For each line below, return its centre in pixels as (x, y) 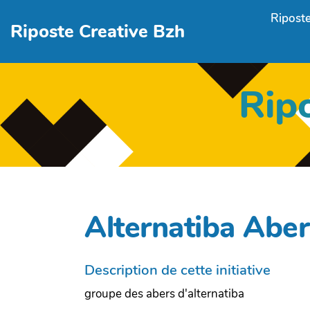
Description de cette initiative (177, 270)
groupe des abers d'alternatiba (164, 293)
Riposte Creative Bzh (98, 31)
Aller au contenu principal (84, 16)
